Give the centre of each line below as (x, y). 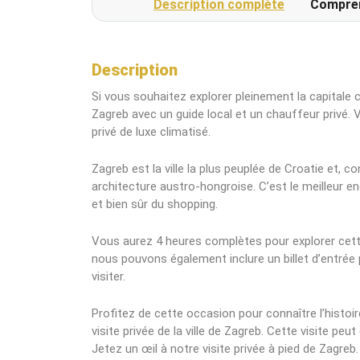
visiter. (108, 276)
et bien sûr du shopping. (155, 204)
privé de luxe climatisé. (151, 132)
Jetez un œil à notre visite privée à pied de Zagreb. (225, 349)
